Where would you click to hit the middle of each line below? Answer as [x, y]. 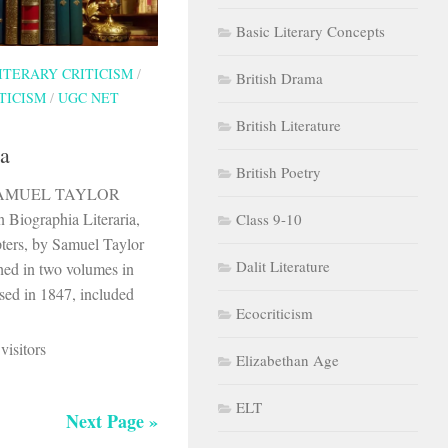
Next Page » [112, 421]
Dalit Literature [283, 265]
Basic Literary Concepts [310, 30]
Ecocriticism [274, 312]
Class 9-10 [269, 218]
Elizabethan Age [287, 359]
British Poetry [278, 171]
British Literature [288, 124]
